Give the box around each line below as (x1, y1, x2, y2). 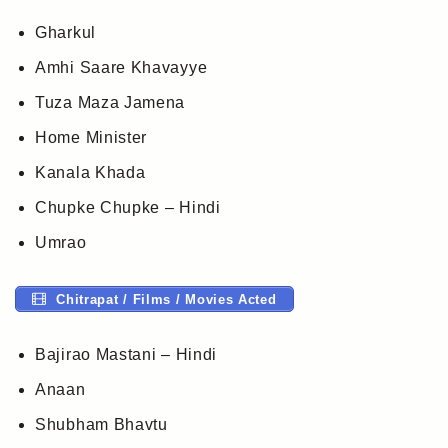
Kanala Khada (35, 164, 146, 182)
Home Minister (35, 129, 148, 147)
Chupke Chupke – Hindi (35, 199, 221, 217)
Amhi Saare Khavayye (35, 59, 208, 77)
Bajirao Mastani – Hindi (35, 345, 218, 363)
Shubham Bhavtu (35, 415, 168, 433)
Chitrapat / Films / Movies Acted (51, 291, 277, 307)
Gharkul (35, 24, 96, 42)
